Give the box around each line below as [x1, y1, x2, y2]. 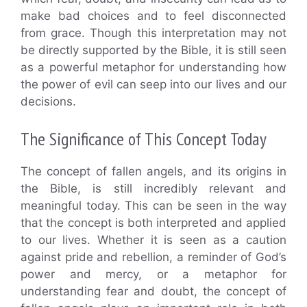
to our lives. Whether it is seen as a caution [21, 232, 286, 247]
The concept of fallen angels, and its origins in [21, 164, 286, 178]
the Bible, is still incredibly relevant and [21, 181, 286, 195]
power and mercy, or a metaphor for [21, 267, 286, 281]
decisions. [21, 95, 76, 108]
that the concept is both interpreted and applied [21, 215, 286, 230]
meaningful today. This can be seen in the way [21, 198, 286, 212]
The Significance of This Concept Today [21, 127, 267, 150]
